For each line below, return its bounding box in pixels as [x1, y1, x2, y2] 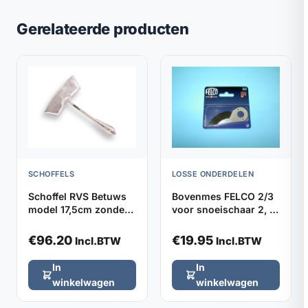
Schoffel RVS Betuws [28, 190, 126, 202]
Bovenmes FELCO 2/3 [172, 190, 274, 202]
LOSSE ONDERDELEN [172, 168, 254, 179]
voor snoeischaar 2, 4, [172, 203, 278, 215]
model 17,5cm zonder [28, 203, 129, 215]
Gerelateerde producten [16, 20, 189, 38]
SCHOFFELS [28, 168, 74, 179]
